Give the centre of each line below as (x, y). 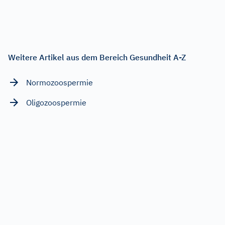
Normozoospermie (60, 82)
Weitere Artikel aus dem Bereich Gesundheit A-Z (97, 57)
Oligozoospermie (56, 102)
